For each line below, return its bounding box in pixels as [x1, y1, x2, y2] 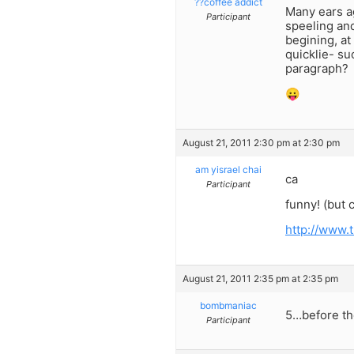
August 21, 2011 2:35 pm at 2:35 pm [183, 272, 338, 284]
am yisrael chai [194, 163, 262, 175]
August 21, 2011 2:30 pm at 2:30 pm [183, 136, 340, 149]
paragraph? [285, 60, 348, 76]
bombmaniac [199, 299, 257, 311]
